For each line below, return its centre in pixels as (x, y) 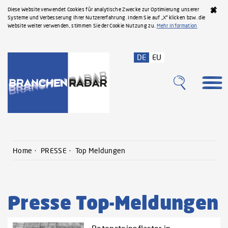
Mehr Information (177, 25)
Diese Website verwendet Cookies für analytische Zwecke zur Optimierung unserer (103, 9)
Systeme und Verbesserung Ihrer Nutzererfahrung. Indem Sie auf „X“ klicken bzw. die (107, 17)
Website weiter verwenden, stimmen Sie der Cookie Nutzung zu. (82, 25)
